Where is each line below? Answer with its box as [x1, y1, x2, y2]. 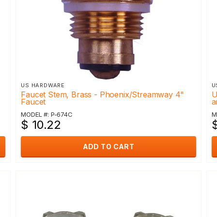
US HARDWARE [21, 82, 65, 89]
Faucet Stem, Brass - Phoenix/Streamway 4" [21, 90, 185, 99]
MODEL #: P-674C [21, 110, 73, 118]
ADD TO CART [82, 142, 135, 151]
